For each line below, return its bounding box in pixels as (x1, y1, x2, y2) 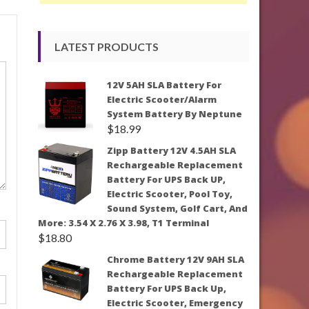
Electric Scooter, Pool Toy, (107, 187, 232, 200)
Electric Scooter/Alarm (107, 92, 217, 106)
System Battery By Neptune (107, 107, 242, 120)
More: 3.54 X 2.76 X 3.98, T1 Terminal (38, 216, 209, 229)
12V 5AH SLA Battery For (107, 78, 221, 91)
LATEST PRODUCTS (54, 39, 159, 53)
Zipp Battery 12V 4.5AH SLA (107, 143, 236, 157)
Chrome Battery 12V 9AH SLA (107, 252, 244, 266)
